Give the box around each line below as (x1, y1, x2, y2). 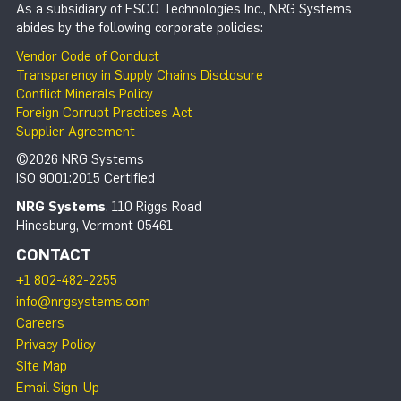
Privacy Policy (16, 337, 96, 354)
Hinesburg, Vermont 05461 (16, 217, 173, 234)
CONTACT (16, 245, 91, 266)
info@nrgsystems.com (16, 294, 150, 311)
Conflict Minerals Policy (16, 85, 153, 102)
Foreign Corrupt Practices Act (16, 104, 192, 121)
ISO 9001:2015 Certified (16, 170, 155, 187)
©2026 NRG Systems (16, 151, 144, 168)
